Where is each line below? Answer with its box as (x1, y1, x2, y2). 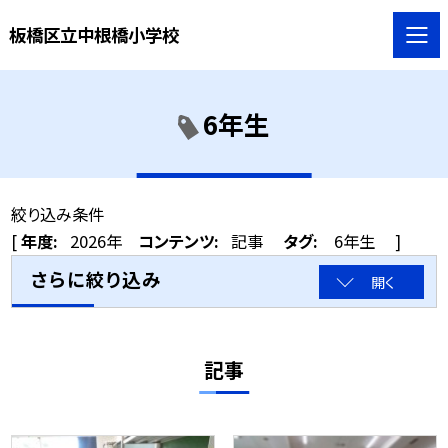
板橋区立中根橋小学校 (8, 21, 179, 47)
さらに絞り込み (30, 265, 162, 293)
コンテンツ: (138, 229, 220, 254)
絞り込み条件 (11, 202, 105, 227)
